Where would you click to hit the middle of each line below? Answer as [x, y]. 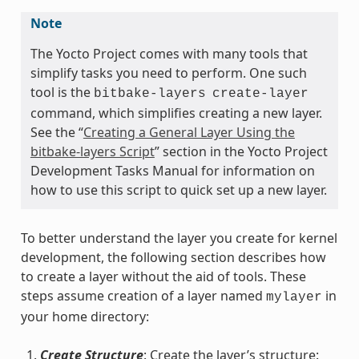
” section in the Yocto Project [241, 152]
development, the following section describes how [173, 258]
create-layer [260, 94]
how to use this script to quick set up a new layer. [178, 190]
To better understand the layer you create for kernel [179, 238]
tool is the [62, 93]
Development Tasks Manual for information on [172, 171]
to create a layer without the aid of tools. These [163, 277]
